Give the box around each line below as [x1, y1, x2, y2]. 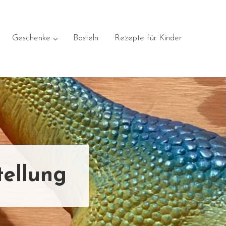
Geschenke [12, 33, 50, 42]
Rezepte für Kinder [115, 33, 182, 42]
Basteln [73, 33, 98, 42]
